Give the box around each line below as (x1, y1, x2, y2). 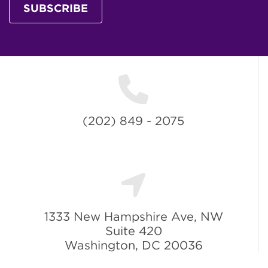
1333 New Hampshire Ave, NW (44, 209, 223, 224)
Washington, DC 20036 (64, 237, 203, 252)
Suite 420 (105, 223, 162, 238)
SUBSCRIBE (23, 1, 88, 15)
